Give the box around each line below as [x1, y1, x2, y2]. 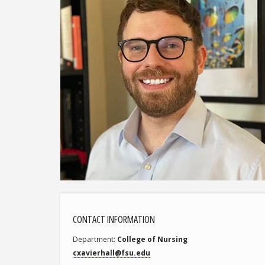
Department [73, 234, 114, 244]
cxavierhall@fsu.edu [73, 247, 151, 258]
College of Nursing [117, 234, 188, 244]
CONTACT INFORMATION [73, 212, 156, 226]
